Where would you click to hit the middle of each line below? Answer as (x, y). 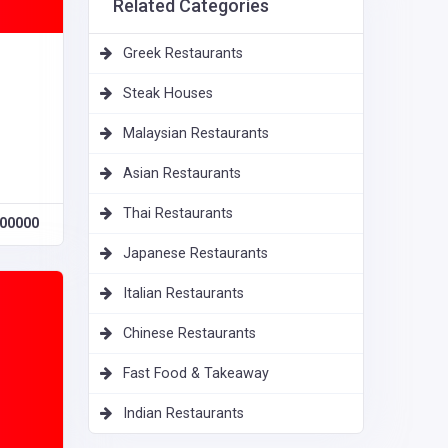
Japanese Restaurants (195, 254)
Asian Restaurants (182, 174)
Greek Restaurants (183, 54)
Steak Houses (168, 94)
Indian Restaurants (183, 414)
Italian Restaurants (183, 294)
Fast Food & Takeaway (196, 374)
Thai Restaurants (178, 214)
